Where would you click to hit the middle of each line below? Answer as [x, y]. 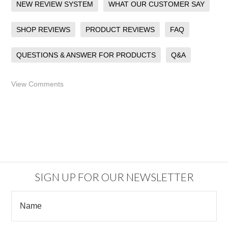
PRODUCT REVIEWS [120, 30]
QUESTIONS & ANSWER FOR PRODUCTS [86, 55]
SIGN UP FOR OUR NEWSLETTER [114, 177]
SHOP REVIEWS [44, 30]
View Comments [38, 84]
